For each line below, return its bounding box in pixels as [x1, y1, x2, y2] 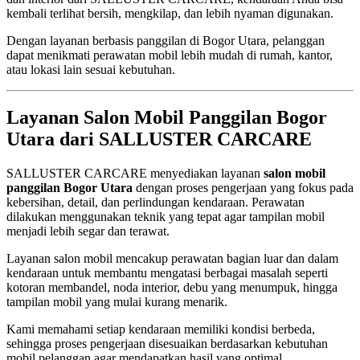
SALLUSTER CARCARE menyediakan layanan [6, 166, 264, 181]
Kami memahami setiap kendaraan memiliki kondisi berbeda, [6, 322, 315, 337]
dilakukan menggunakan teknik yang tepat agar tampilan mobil [6, 210, 325, 224]
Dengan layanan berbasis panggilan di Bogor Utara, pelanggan [6, 33, 325, 47]
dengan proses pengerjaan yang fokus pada [133, 181, 354, 195]
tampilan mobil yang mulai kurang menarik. [6, 295, 227, 309]
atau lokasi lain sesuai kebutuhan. [6, 62, 175, 76]
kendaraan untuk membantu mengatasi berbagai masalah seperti [6, 266, 328, 280]
